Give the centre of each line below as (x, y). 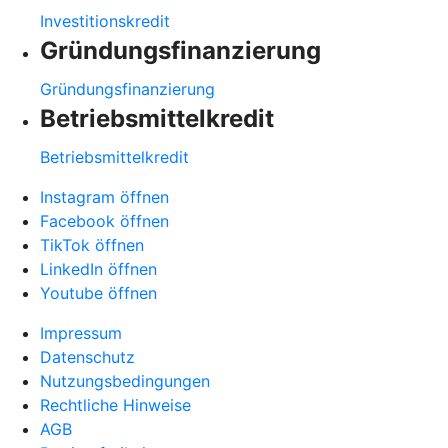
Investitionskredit (105, 20)
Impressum (81, 332)
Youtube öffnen (98, 292)
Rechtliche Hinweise (115, 404)
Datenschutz (87, 356)
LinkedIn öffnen (98, 268)
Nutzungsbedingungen (125, 380)
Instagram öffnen (104, 196)
